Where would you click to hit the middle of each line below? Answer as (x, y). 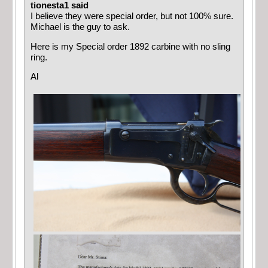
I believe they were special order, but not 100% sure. (132, 16)
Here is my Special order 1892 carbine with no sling (130, 46)
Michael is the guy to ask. (80, 27)
